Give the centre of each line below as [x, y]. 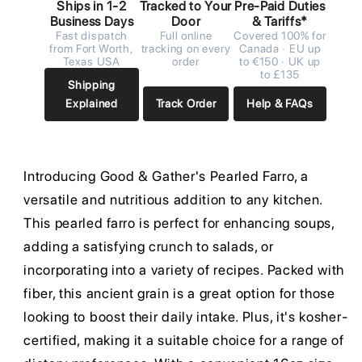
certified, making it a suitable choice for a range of [184, 341]
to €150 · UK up [280, 61]
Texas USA [92, 61]
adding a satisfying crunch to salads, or [149, 247]
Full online [186, 35]
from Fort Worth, [92, 48]
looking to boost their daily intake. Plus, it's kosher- [186, 317]
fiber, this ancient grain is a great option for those [179, 294]
